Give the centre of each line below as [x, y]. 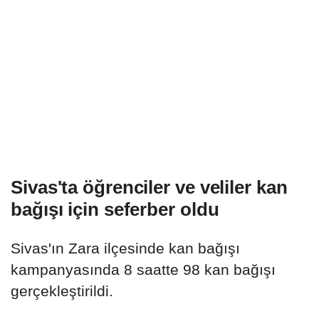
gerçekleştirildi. [62, 291]
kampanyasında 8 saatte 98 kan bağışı [143, 269]
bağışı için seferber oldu [115, 209]
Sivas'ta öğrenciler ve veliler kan [149, 187]
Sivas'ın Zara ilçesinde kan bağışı [125, 248]
